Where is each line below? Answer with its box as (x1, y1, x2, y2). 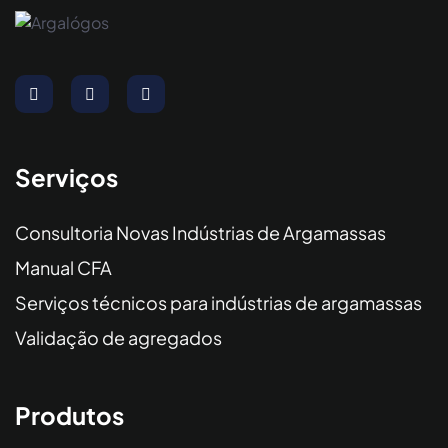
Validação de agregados (15, 326, 222, 350)
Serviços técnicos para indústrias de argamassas (15, 291, 422, 315)
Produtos (15, 400, 124, 431)
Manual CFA (15, 256, 112, 280)
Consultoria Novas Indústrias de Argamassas (15, 221, 386, 245)
